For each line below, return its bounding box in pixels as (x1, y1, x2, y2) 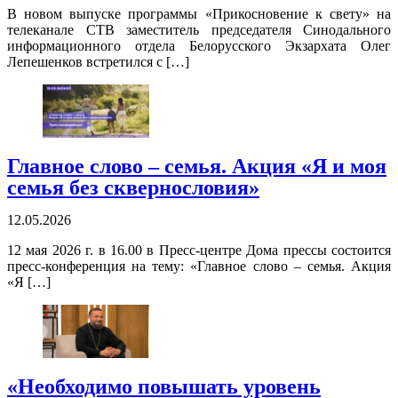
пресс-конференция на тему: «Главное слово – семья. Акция (7, 259, 391, 275)
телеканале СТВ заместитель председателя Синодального (7, 22, 391, 38)
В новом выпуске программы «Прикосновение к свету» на (7, 6, 391, 22)
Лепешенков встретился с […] (7, 54, 189, 70)
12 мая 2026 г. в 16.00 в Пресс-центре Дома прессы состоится (7, 243, 391, 259)
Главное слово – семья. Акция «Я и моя (7, 155, 386, 179)
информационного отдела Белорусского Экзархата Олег (7, 38, 391, 54)
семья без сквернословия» (7, 176, 259, 200)
